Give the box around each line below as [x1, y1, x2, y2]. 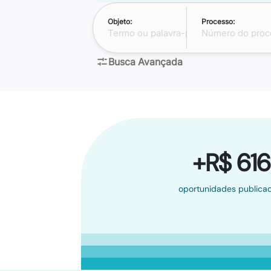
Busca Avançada [108, 56, 183, 68]
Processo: [201, 17, 235, 26]
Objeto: [107, 17, 132, 26]
